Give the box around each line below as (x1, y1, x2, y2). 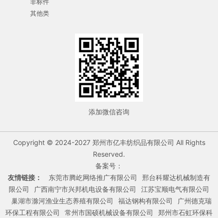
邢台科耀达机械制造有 (142, 173, 210, 182)
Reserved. (93, 150, 125, 159)
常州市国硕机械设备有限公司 (65, 208, 153, 217)
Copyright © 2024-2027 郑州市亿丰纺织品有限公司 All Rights (13, 138, 205, 147)
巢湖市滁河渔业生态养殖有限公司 (11, 197, 113, 205)
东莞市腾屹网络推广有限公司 (49, 173, 137, 182)
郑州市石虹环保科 (158, 208, 213, 217)
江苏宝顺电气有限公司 (141, 185, 209, 194)
